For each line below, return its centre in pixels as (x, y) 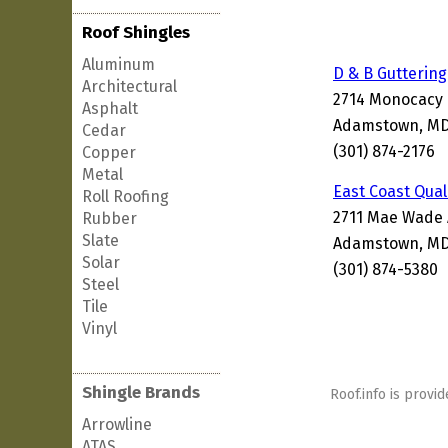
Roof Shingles (136, 32)
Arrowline (117, 424)
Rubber (109, 218)
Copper (109, 152)
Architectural (129, 86)
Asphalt (110, 108)
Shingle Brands (141, 392)
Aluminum (118, 64)
